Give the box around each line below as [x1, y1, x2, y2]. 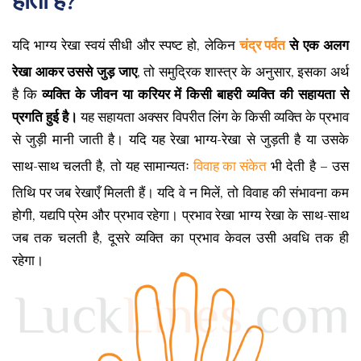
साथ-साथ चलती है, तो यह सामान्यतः [12, 158, 194, 174]
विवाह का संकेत [193, 158, 268, 174]
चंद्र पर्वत [239, 37, 285, 53]
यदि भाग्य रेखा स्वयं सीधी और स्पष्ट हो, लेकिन [12, 37, 239, 53]
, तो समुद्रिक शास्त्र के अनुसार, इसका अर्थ [136, 64, 350, 80]
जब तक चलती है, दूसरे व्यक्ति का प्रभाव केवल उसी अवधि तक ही [12, 230, 349, 246]
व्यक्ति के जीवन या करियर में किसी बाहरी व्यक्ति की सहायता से [41, 86, 350, 102]
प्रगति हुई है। [12, 109, 78, 125]
